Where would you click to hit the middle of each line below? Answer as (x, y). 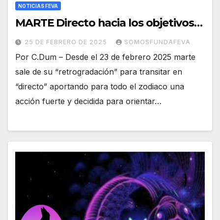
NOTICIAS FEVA (38, 6)
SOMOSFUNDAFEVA (157, 42)
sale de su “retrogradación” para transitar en (99, 71)
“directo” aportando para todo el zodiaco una (100, 86)
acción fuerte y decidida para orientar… (88, 101)
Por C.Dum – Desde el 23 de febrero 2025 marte (105, 57)
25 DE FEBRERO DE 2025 (67, 42)
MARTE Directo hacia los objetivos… (109, 23)
